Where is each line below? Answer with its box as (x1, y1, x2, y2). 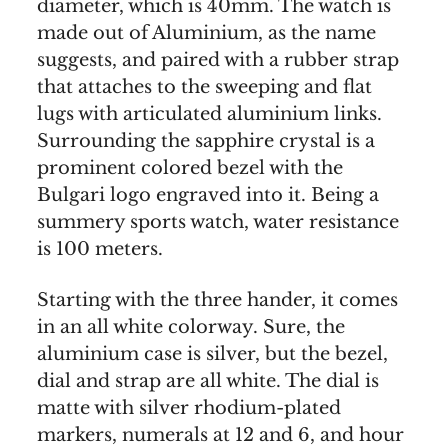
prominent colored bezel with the (37, 157, 343, 180)
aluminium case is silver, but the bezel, (37, 343, 388, 366)
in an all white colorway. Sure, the (37, 316, 345, 339)
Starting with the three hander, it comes (37, 289, 398, 312)
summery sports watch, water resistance (37, 211, 399, 234)
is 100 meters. (37, 238, 163, 261)
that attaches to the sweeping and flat (37, 76, 372, 99)
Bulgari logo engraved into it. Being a (37, 184, 379, 207)
